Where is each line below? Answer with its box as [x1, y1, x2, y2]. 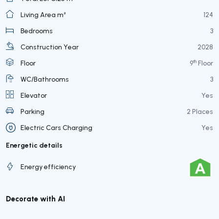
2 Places [187, 107, 213, 116]
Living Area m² [21, 10, 66, 19]
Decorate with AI [6, 193, 65, 203]
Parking [21, 107, 44, 116]
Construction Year [21, 42, 79, 51]
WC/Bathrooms [21, 74, 69, 84]
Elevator [21, 90, 47, 100]
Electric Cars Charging [21, 123, 92, 132]
